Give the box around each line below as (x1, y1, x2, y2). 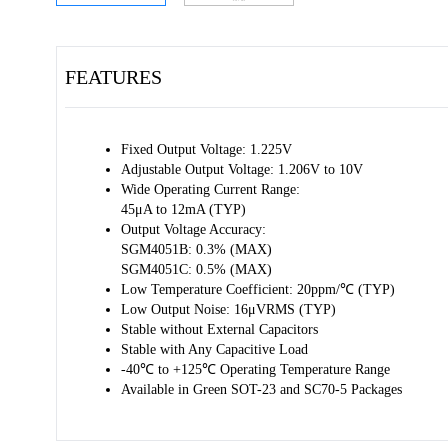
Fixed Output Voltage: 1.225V (121, 142, 292, 157)
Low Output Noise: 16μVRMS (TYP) (121, 302, 336, 317)
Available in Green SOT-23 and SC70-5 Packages (121, 382, 402, 397)
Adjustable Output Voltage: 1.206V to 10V (121, 162, 363, 177)
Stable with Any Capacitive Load (121, 342, 308, 357)
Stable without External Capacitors (121, 322, 318, 337)
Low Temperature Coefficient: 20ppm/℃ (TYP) (121, 282, 395, 297)
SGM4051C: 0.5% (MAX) (121, 262, 272, 277)
